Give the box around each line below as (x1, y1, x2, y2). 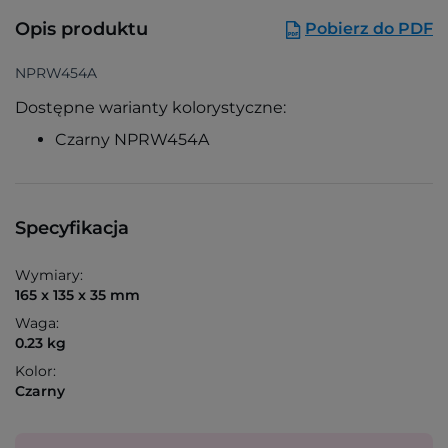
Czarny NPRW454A (55, 130, 209, 150)
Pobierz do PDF (305, 18, 433, 38)
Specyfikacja (15, 217, 129, 240)
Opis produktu (15, 18, 148, 41)
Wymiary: (15, 266, 83, 285)
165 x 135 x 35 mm (15, 286, 140, 305)
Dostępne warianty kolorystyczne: (15, 98, 286, 118)
